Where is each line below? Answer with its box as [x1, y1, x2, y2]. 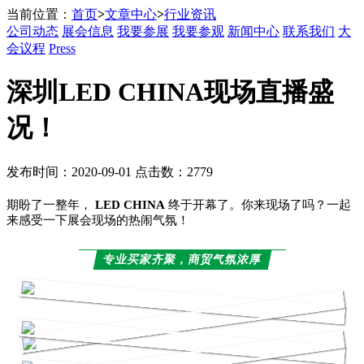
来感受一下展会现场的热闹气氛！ [6, 213, 189, 227]
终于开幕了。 [165, 197, 241, 211]
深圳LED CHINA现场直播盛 [6, 77, 334, 107]
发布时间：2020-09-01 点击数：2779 [6, 164, 213, 179]
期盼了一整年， [6, 197, 92, 211]
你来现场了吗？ [241, 197, 327, 211]
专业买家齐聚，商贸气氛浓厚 [102, 253, 263, 266]
